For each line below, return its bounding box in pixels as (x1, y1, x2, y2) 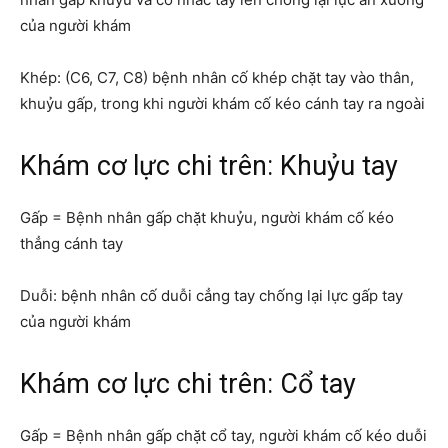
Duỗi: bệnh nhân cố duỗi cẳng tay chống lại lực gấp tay (20, 285, 403, 305)
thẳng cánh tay (20, 233, 123, 253)
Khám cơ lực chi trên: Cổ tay (20, 367, 356, 400)
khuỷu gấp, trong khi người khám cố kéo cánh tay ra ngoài (20, 93, 425, 113)
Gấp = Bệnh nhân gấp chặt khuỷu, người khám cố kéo (20, 207, 394, 227)
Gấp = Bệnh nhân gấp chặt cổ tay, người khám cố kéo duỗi (20, 425, 427, 445)
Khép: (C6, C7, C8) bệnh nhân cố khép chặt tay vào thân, (20, 67, 414, 87)
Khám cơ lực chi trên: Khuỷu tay (20, 149, 398, 182)
